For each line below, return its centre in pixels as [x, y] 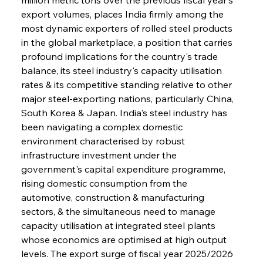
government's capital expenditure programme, [124, 169]
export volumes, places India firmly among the [123, 14]
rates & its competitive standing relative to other [127, 84]
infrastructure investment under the [100, 155]
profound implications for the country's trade [120, 56]
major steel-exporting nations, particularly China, [128, 98]
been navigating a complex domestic [103, 127]
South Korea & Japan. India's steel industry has [125, 112]
